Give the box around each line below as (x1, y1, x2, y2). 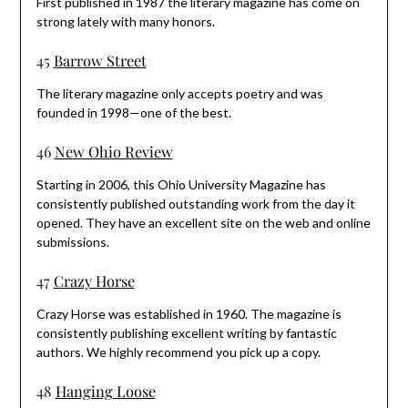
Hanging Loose (55, 380, 156, 401)
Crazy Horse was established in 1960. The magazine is (36, 305, 342, 321)
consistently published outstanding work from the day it (36, 195, 355, 211)
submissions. (36, 233, 109, 250)
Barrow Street (53, 49, 147, 70)
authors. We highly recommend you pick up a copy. (36, 343, 323, 360)
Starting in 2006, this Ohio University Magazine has (36, 176, 326, 192)
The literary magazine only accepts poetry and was (36, 85, 323, 101)
